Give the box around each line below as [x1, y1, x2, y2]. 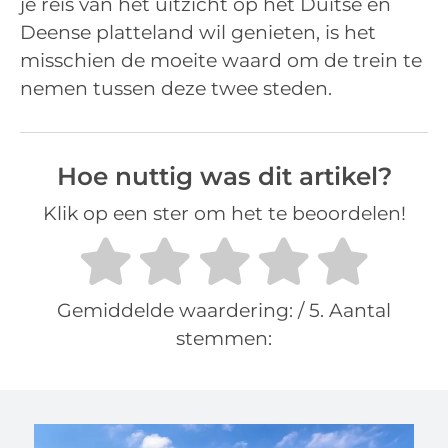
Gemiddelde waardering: [57, 298, 298, 322]
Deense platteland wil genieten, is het [20, 21, 376, 45]
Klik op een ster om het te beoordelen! [42, 201, 406, 225]
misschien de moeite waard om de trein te [20, 49, 422, 73]
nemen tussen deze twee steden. [20, 77, 332, 101]
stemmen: [176, 326, 272, 350]
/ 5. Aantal [298, 298, 391, 322]
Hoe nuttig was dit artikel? [56, 160, 392, 191]
